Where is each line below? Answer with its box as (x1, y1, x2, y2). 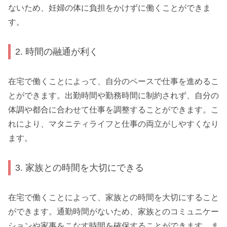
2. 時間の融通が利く (15, 46, 99, 57)
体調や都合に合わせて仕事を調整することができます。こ (8, 105, 219, 114)
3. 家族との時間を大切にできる (15, 162, 144, 173)
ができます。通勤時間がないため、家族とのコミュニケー (8, 207, 219, 216)
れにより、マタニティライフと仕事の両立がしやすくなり (8, 119, 219, 128)
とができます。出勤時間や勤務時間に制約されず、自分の (8, 91, 219, 100)
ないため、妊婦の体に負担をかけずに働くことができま (8, 3, 211, 12)
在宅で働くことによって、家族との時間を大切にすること (8, 193, 219, 202)
